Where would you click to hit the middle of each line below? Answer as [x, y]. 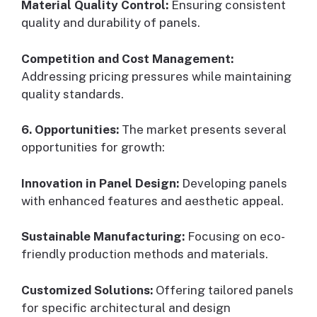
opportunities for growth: [93, 148]
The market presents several [203, 130]
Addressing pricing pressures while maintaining [156, 76]
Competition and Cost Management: [127, 58]
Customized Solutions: [87, 290]
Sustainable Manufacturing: [103, 237]
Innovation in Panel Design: [100, 183]
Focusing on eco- [235, 237]
